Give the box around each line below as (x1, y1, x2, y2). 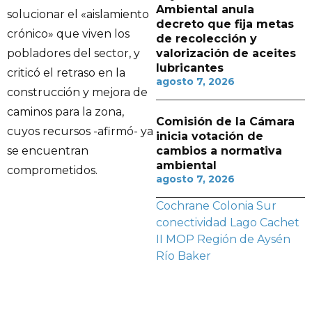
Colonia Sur (212, 199, 276, 212)
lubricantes (156, 61, 224, 75)
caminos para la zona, (7, 105, 124, 119)
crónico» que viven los (7, 27, 130, 41)
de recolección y (156, 32, 257, 45)
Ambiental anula (156, 3, 254, 16)
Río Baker (156, 249, 211, 263)
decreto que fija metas (156, 17, 294, 31)
